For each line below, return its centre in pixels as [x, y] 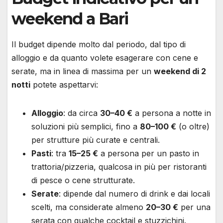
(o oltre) [193, 126]
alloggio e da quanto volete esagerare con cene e [105, 57]
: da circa [82, 113]
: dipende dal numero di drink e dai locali [134, 193]
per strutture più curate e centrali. [96, 140]
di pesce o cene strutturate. [83, 180]
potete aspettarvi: [64, 84]
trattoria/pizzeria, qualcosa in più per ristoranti [119, 167]
